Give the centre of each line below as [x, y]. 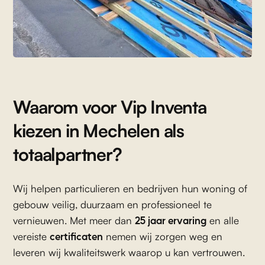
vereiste [32, 237]
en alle [223, 221]
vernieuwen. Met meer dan [74, 221]
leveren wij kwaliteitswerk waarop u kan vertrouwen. [129, 253]
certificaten [77, 236]
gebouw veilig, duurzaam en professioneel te [113, 205]
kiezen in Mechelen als [99, 131]
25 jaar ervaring [171, 220]
